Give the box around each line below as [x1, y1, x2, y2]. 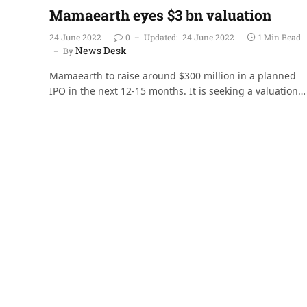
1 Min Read [258, 31, 301, 42]
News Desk [75, 43, 127, 57]
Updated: [144, 31, 177, 42]
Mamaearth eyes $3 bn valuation [49, 5, 271, 25]
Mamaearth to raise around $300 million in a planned [49, 69, 296, 82]
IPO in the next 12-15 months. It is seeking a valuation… [49, 84, 306, 97]
